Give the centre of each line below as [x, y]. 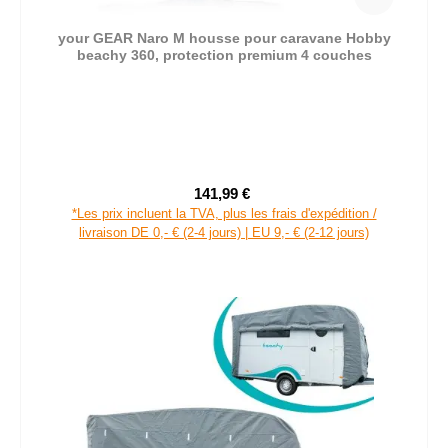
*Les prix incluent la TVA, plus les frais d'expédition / [224, 213]
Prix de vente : [268, 202]
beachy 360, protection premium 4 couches [224, 54]
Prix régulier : [296, 203]
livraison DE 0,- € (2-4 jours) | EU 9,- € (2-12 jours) [224, 232]
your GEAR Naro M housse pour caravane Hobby [224, 37]
